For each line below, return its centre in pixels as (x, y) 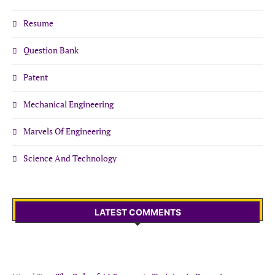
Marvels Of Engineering (67, 131)
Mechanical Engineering (68, 104)
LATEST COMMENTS (137, 212)
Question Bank (51, 50)
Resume (38, 23)
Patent (36, 77)
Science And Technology (70, 158)
